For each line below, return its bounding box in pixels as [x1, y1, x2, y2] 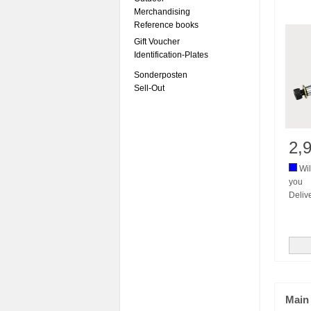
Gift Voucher [134, 37, 180, 47]
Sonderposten [134, 70, 187, 80]
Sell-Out [134, 83, 165, 93]
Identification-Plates [134, 50, 208, 60]
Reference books [134, 20, 199, 30]
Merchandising [134, 7, 190, 17]
